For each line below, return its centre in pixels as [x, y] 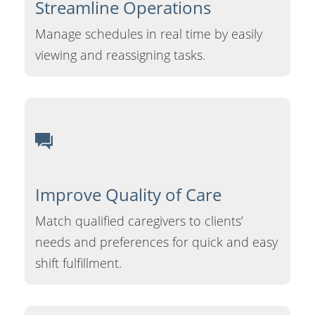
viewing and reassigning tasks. [120, 55]
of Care [191, 194]
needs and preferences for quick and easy [156, 242]
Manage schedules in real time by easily [149, 34]
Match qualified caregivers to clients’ [139, 220]
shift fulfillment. [78, 263]
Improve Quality [98, 194]
